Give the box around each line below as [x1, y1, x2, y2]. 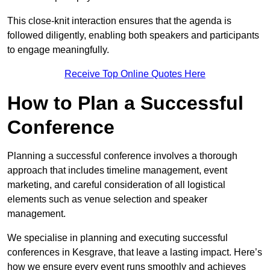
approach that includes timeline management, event [7, 165, 227, 176]
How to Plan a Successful [7, 92, 243, 115]
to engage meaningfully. [7, 45, 109, 55]
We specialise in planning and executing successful [7, 233, 228, 243]
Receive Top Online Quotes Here [64, 69, 206, 80]
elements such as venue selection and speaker [7, 194, 207, 205]
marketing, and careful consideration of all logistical [7, 180, 225, 190]
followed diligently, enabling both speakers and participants [7, 30, 259, 41]
